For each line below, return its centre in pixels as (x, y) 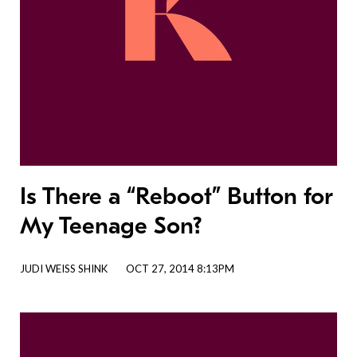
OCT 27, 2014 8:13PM (180, 269)
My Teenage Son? (111, 226)
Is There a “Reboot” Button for (177, 196)
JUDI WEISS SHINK (64, 269)
